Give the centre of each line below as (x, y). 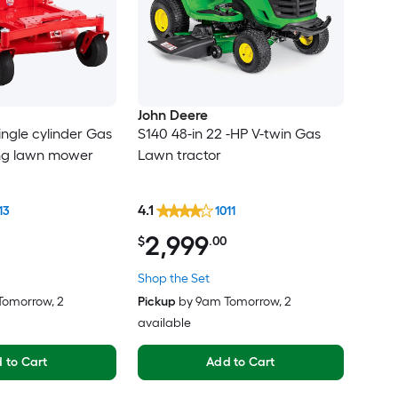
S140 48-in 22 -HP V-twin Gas (229, 133)
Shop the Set (173, 279)
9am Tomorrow (237, 302)
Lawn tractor (179, 155)
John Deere (172, 115)
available (164, 323)
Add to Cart (241, 362)
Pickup (156, 302)
